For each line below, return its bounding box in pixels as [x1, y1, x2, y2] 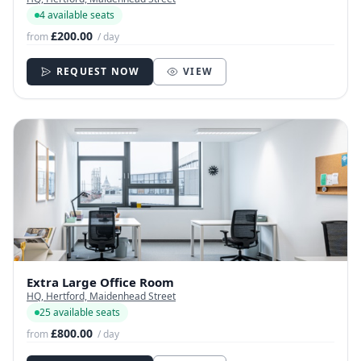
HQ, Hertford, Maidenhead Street [27, 289, 176, 304]
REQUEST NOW [56, 64, 140, 79]
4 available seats [39, 8, 114, 23]
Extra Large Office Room [27, 274, 174, 291]
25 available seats [39, 305, 120, 320]
